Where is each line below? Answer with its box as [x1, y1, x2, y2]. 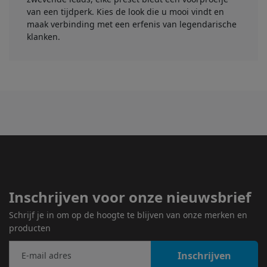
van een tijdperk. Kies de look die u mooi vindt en [27, 5, 224, 17]
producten [9, 222, 51, 234]
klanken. [27, 30, 60, 42]
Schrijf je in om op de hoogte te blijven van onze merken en [9, 209, 247, 221]
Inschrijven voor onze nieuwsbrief [9, 187, 251, 207]
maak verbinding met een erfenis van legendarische [27, 18, 237, 30]
